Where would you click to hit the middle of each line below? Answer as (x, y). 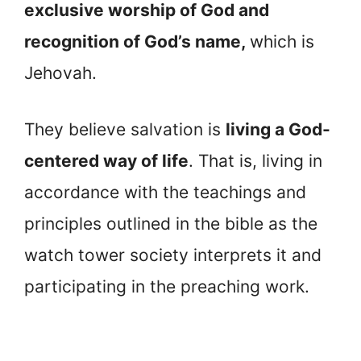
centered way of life (106, 161)
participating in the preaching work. (167, 287)
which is (282, 41)
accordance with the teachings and (165, 193)
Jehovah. (63, 73)
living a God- (278, 130)
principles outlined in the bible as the (171, 224)
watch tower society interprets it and (173, 255)
